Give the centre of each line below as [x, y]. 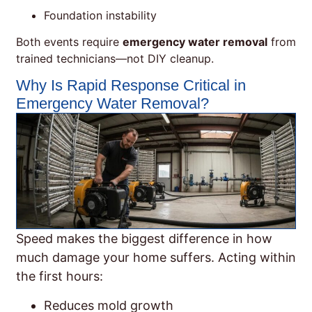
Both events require [69, 42]
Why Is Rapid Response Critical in [131, 86]
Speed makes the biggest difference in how [144, 239]
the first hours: [60, 276]
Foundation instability [100, 15]
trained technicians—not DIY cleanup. [115, 59]
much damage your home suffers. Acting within [156, 258]
